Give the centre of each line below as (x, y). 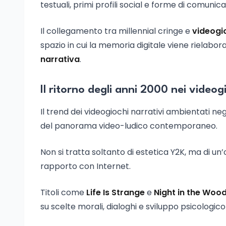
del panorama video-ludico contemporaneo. (129, 126)
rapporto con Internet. (86, 166)
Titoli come (63, 192)
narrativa (60, 59)
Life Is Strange (116, 192)
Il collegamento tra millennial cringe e (116, 31)
